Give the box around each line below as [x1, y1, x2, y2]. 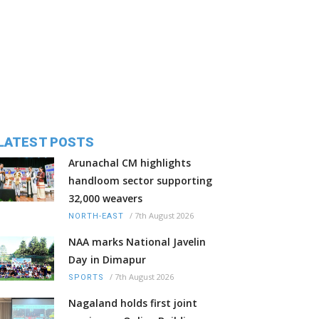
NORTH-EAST [68, 211, 124, 221]
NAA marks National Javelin [68, 235, 206, 249]
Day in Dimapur [68, 253, 146, 267]
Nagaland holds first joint [68, 296, 197, 310]
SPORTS [68, 273, 104, 283]
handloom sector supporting [68, 174, 212, 188]
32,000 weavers [68, 192, 142, 206]
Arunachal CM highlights [68, 156, 191, 170]
